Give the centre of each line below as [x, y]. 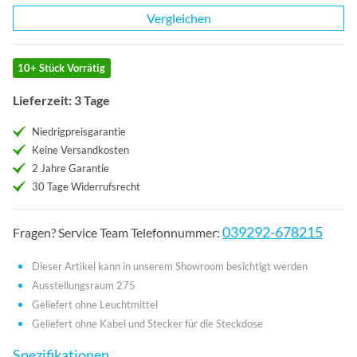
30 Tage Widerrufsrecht [86, 187]
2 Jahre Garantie [71, 169]
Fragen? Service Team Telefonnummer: [118, 233]
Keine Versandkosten [80, 150]
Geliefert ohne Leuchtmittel [95, 305]
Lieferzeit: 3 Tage [61, 100]
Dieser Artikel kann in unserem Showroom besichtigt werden [170, 267]
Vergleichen [178, 18]
